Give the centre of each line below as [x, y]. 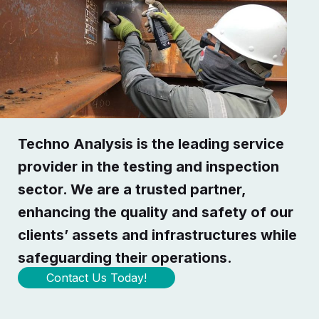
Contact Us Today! [97, 277]
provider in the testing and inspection [149, 166]
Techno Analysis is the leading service [151, 143]
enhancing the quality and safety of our [156, 212]
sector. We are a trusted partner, [132, 189]
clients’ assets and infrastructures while [158, 235]
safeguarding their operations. [125, 257]
